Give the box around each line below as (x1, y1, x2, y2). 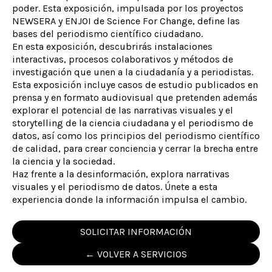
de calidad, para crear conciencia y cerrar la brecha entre (12, 143, 258, 154)
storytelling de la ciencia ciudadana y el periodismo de (12, 117, 253, 129)
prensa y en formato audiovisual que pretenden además (12, 92, 257, 103)
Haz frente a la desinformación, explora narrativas (12, 168, 229, 180)
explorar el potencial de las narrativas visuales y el (12, 104, 233, 116)
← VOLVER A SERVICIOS (85, 248, 187, 260)
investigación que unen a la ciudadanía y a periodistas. (12, 66, 253, 78)
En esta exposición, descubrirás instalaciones (12, 41, 212, 52)
